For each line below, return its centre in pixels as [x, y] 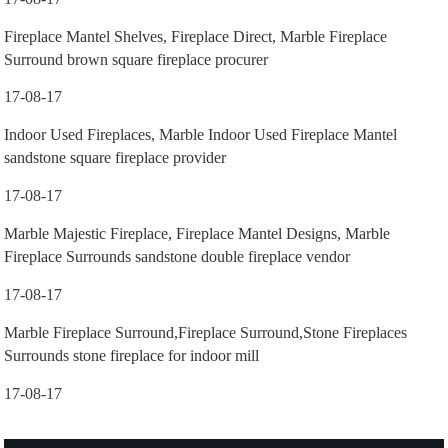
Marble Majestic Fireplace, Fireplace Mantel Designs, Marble [197, 234]
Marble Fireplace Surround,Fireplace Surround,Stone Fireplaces [206, 333]
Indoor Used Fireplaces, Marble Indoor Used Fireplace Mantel [201, 135]
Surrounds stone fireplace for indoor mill [132, 356]
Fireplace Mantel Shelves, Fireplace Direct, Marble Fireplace [196, 36]
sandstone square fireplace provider [115, 158]
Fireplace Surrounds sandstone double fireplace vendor [177, 257]
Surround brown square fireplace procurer [136, 59]
